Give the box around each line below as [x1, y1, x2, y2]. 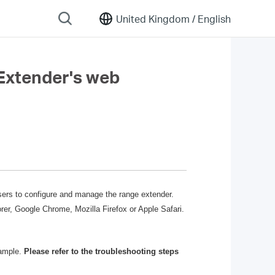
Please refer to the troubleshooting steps [24, 247, 179, 257]
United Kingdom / [116, 12, 195, 25]
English [195, 12, 231, 25]
